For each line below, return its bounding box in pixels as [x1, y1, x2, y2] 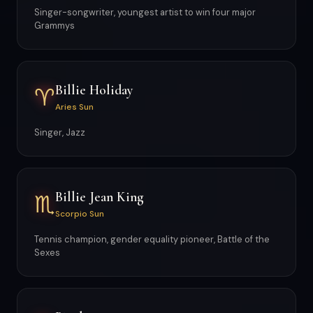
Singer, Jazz [34, 126, 85, 138]
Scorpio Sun [55, 208, 104, 219]
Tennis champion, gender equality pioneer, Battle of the [34, 233, 270, 245]
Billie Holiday [55, 81, 133, 99]
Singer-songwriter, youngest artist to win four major [34, 6, 256, 18]
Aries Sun [55, 101, 94, 112]
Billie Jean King [55, 188, 144, 205]
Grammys [34, 20, 75, 31]
